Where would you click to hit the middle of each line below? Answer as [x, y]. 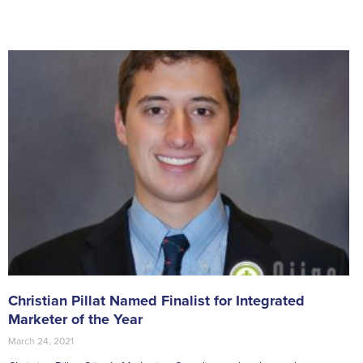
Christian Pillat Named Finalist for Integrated [156, 301]
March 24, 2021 [41, 342]
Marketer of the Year [75, 320]
